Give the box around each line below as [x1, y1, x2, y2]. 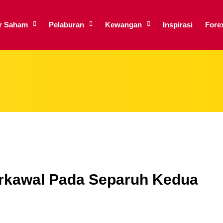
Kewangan [105, 20, 142, 29]
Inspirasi [163, 20, 193, 29]
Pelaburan [49, 20, 84, 29]
